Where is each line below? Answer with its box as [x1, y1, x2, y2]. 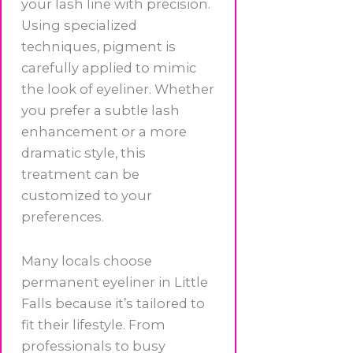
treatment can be [21, 166, 139, 183]
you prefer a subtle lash [21, 102, 180, 119]
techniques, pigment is [21, 39, 176, 55]
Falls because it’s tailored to [21, 295, 205, 311]
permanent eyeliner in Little [21, 273, 208, 290]
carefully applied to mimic [21, 60, 196, 76]
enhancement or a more [21, 124, 187, 140]
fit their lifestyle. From [21, 316, 165, 333]
